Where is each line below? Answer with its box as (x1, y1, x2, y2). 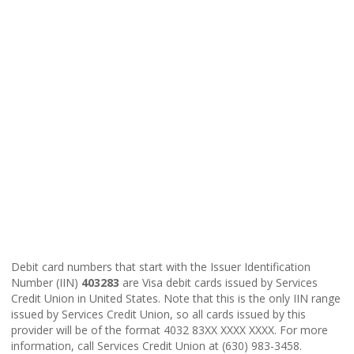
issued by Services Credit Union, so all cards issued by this (11, 306, 306, 322)
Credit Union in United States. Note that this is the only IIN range (11, 290, 341, 306)
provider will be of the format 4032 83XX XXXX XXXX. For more (11, 322, 328, 337)
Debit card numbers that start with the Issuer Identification (11, 258, 311, 274)
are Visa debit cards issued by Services (119, 274, 318, 290)
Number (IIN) (11, 274, 81, 290)
